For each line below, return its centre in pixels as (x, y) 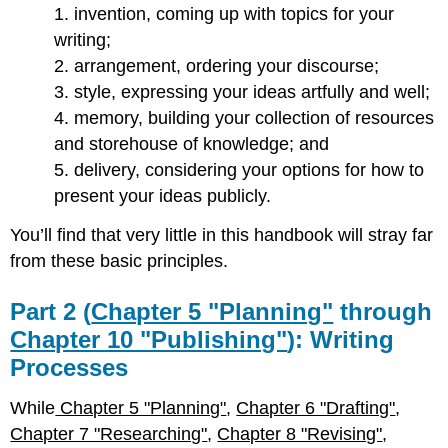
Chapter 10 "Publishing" (149, 339)
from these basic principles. (119, 260)
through (383, 311)
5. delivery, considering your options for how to (239, 169)
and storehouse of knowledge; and (192, 143)
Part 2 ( (51, 311)
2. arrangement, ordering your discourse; (217, 65)
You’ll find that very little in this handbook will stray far (222, 234)
